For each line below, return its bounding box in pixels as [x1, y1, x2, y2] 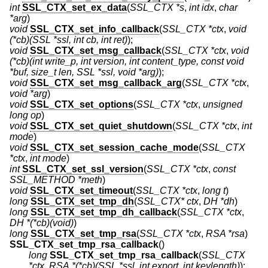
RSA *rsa [206, 229, 245, 239]
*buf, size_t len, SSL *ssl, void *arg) [10, 67, 159, 78]
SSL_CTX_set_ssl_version [22, 164, 144, 175]
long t [202, 185, 226, 196]
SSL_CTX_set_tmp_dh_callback [31, 207, 177, 218]
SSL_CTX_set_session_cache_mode [30, 142, 199, 153]
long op [10, 110, 41, 121]
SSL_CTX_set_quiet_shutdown [30, 121, 172, 132]
